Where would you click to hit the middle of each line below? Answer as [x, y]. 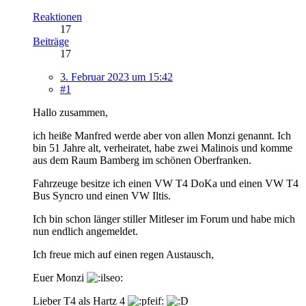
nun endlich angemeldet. [85, 231]
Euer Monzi [60, 277]
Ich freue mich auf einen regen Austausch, [123, 254]
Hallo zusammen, [70, 112]
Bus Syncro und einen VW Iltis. [102, 195]
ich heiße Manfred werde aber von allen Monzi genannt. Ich [162, 135]
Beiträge [51, 41]
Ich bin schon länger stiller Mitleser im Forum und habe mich [164, 219]
